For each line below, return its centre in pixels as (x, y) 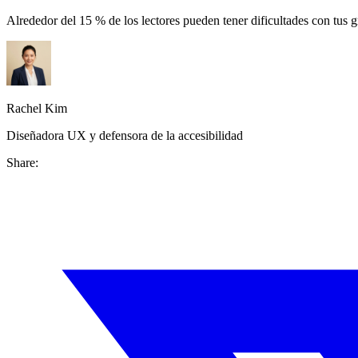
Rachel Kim (37, 108)
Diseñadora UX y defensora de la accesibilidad (125, 135)
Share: (22, 162)
